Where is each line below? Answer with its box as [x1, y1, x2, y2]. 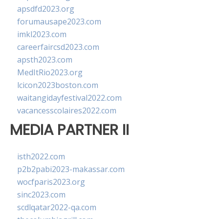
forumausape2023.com [17, 16, 101, 27]
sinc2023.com [17, 189, 66, 200]
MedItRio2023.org [17, 67, 83, 78]
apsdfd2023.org [17, 3, 74, 14]
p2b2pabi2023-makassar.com [17, 164, 125, 175]
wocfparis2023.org [17, 176, 85, 188]
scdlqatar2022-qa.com [17, 202, 96, 213]
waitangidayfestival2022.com [17, 92, 122, 103]
